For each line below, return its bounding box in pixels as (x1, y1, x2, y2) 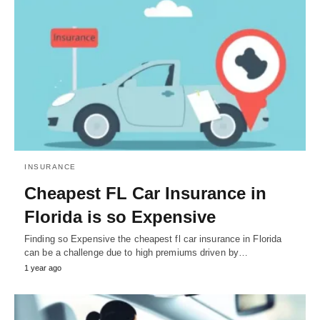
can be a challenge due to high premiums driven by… (24, 246, 249, 258)
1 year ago (24, 263, 61, 272)
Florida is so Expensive (24, 206, 216, 226)
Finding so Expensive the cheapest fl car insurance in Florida (24, 233, 282, 244)
